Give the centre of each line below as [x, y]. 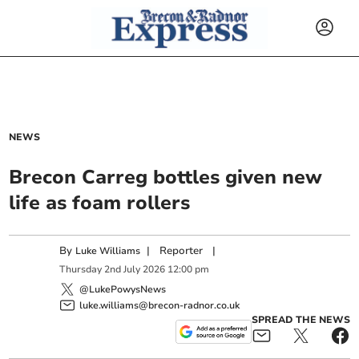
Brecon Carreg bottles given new [166, 177]
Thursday [81, 270]
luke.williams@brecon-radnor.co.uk [160, 305]
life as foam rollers [100, 203]
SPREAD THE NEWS [301, 319]
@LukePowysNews [123, 289]
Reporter [182, 251]
